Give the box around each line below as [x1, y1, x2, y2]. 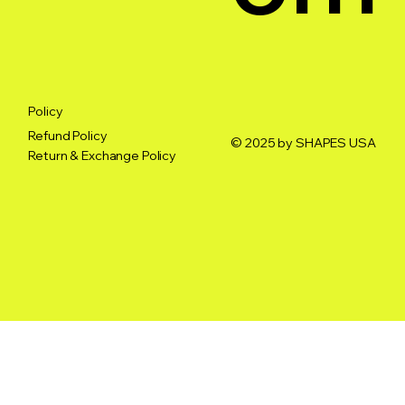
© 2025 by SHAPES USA [231, 135, 376, 152]
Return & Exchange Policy [28, 147, 176, 165]
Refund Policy [28, 127, 108, 145]
